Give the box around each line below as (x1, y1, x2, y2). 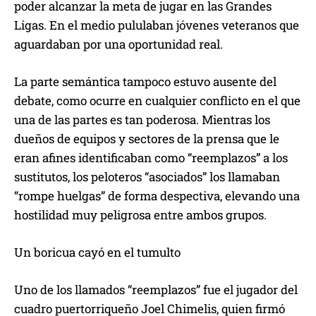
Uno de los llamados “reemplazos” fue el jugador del (14, 281, 298, 298)
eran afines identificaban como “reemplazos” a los (14, 150, 288, 166)
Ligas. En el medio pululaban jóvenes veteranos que (14, 17, 299, 34)
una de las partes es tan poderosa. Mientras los (14, 111, 270, 128)
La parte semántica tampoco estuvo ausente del (14, 73, 276, 90)
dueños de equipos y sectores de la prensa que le (14, 130, 279, 147)
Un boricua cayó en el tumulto (14, 244, 181, 261)
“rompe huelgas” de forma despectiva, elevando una (14, 188, 300, 205)
